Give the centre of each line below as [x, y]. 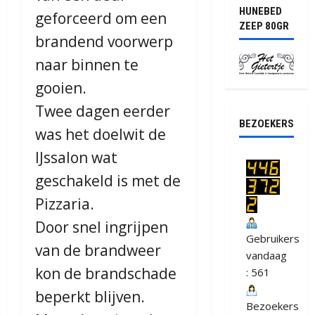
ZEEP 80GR [264, 26]
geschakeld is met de [108, 181]
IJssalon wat [76, 158]
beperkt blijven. [90, 297]
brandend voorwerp [104, 42]
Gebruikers [272, 239]
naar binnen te [87, 65]
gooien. [61, 88]
